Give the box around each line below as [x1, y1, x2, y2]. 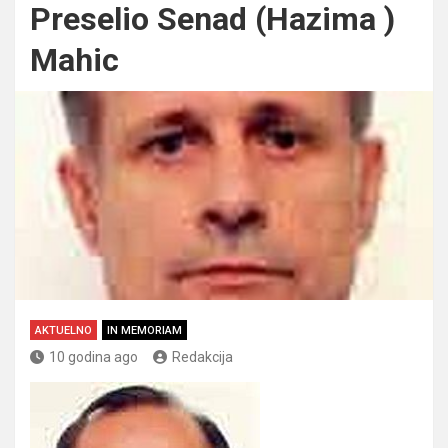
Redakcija [172, 348, 233, 365]
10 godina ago [49, 348, 138, 365]
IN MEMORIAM [107, 323, 182, 337]
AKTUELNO [35, 323, 92, 337]
